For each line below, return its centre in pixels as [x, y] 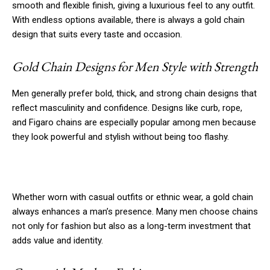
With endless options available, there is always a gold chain [128, 20]
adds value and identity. [58, 240]
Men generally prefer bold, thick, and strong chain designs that [134, 93]
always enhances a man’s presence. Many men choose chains [135, 211]
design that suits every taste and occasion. [97, 34]
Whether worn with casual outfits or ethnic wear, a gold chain [133, 197]
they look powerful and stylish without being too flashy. [122, 137]
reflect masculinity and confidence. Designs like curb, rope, [127, 108]
